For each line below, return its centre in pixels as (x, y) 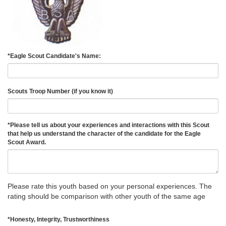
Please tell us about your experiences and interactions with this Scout (110, 125)
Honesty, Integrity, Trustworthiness (61, 219)
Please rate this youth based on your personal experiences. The (110, 186)
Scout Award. (28, 142)
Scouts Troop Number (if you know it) (62, 91)
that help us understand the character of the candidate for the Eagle (104, 133)
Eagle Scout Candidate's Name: (57, 56)
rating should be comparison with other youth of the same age (106, 196)
